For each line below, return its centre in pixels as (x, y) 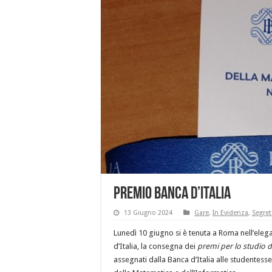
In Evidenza (230, 213)
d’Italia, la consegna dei (155, 246)
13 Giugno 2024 (148, 213)
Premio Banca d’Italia (172, 195)
